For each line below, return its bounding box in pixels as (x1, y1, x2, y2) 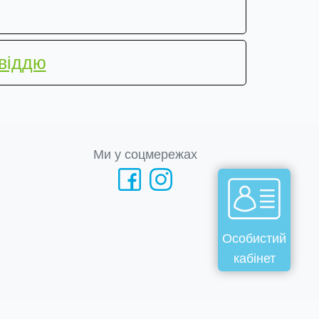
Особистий (222, 231, 286, 246)
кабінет (233, 251, 276, 266)
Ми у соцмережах (93, 147, 197, 162)
